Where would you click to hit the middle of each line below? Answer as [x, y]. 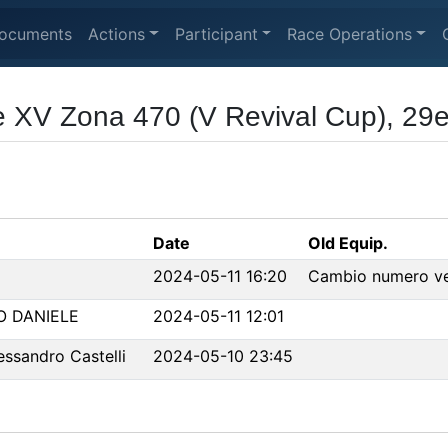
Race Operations [350, 33]
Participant [216, 33]
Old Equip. [348, 243]
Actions [116, 33]
